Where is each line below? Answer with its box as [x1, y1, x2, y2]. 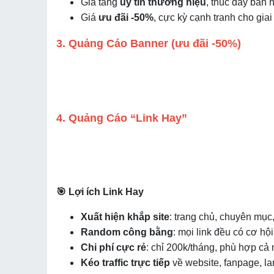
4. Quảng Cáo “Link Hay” [56, 112, 187, 124]
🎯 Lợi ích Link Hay [56, 187, 144, 197]
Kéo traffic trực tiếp [81, 257, 170, 268]
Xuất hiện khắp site [81, 212, 169, 222]
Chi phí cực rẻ [81, 242, 146, 253]
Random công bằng [81, 227, 173, 237]
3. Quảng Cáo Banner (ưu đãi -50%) [56, 37, 241, 50]
